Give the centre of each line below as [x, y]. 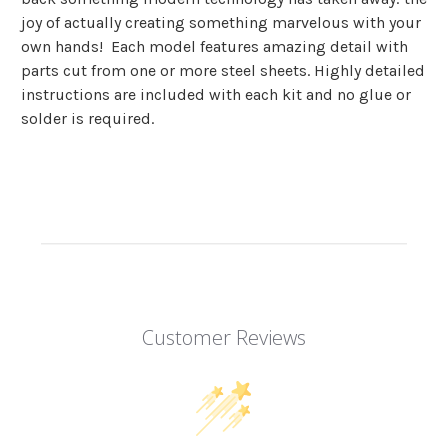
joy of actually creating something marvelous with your [221, 23]
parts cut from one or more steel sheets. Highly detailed [223, 71]
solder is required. [87, 119]
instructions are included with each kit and [179, 95]
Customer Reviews [223, 338]
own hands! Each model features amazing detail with [214, 47]
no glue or [374, 95]
